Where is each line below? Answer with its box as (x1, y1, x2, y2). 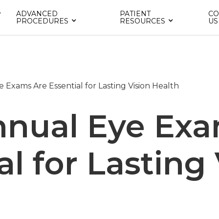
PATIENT (120, 9, 151, 19)
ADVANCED (16, 9, 58, 19)
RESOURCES (120, 17, 166, 26)
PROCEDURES (16, 17, 68, 26)
